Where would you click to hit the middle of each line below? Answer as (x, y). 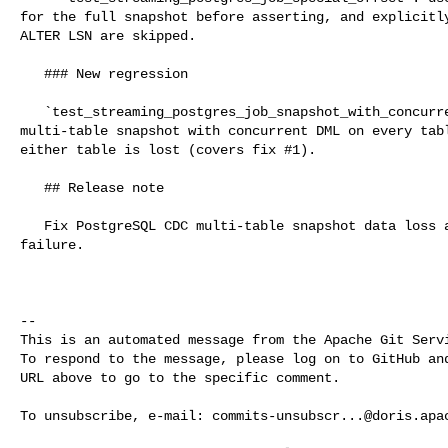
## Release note (32, 187)
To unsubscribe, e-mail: (116, 415)
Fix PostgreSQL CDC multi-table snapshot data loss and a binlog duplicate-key (32, 225)
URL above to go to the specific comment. (180, 377)
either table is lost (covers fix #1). (168, 149)
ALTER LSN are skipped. (108, 35)
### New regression (32, 73)
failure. (52, 244)
